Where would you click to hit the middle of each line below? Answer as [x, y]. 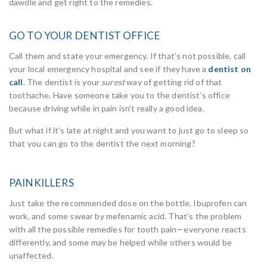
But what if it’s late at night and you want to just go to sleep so [129, 130]
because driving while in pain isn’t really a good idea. [107, 108]
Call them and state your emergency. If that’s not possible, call [128, 56]
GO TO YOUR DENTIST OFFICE [85, 35]
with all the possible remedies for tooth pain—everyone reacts [128, 229]
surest [113, 82]
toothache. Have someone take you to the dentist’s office [119, 95]
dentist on [230, 69]
